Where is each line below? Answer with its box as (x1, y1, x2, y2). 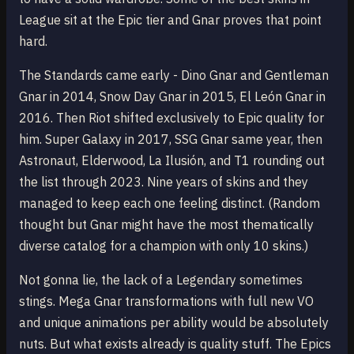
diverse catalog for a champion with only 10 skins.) (19, 238, 308, 254)
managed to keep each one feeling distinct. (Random (19, 195, 320, 211)
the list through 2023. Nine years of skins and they (19, 174, 308, 190)
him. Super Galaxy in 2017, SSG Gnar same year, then (19, 131, 322, 147)
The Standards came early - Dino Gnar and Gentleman (19, 67, 329, 83)
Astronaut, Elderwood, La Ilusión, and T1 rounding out (19, 153, 325, 168)
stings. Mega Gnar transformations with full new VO (19, 293, 314, 309)
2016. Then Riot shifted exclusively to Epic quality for (19, 110, 324, 126)
